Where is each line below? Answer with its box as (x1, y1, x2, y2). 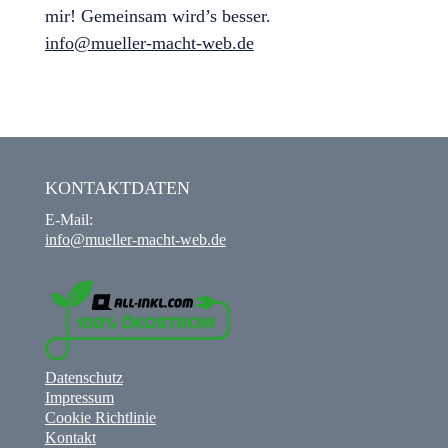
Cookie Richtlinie (44, 409, 156, 426)
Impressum (44, 389, 114, 406)
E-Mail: (44, 211, 93, 228)
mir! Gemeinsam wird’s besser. (44, 6, 271, 26)
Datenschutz (44, 369, 123, 386)
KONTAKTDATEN (44, 178, 190, 198)
